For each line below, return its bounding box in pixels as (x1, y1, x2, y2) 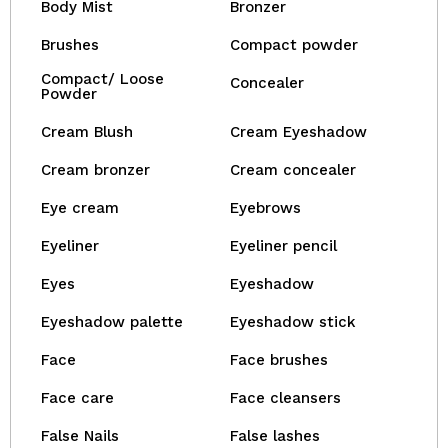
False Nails (41, 427, 119, 445)
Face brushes (230, 351, 328, 369)
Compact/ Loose (41, 70, 164, 88)
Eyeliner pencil (230, 237, 337, 255)
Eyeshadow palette (41, 313, 183, 331)
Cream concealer (230, 161, 356, 179)
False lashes (230, 427, 320, 445)
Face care (41, 389, 114, 407)
